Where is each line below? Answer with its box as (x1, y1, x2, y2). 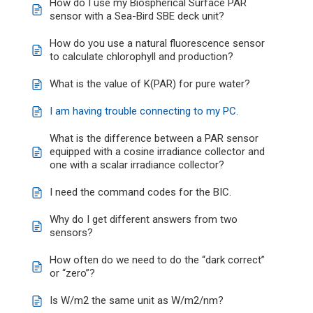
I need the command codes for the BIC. (50, 186, 231, 198)
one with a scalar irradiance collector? (50, 159, 224, 171)
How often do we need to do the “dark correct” (50, 254, 265, 266)
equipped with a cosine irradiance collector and (50, 145, 265, 158)
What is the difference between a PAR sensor (50, 132, 259, 145)
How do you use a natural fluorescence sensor (50, 37, 265, 50)
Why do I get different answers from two (50, 213, 238, 226)
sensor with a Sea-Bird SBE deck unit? (50, 10, 224, 22)
